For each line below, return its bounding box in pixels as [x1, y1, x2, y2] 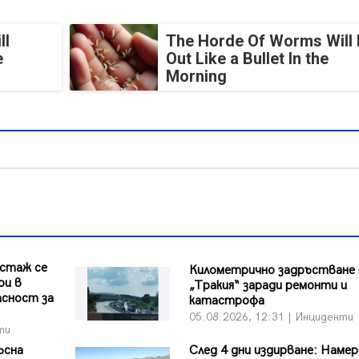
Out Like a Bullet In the [165, 49, 329, 69]
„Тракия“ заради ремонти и [188, 277, 347, 293]
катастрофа [188, 292, 264, 309]
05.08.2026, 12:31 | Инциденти [188, 309, 353, 324]
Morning [165, 67, 227, 87]
